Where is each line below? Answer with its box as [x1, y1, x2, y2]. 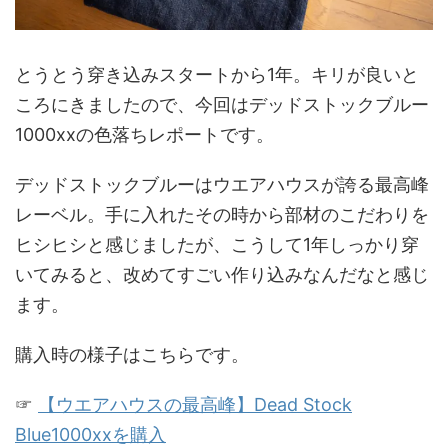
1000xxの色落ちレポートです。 [15, 123, 274, 145]
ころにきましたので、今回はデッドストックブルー [15, 93, 429, 115]
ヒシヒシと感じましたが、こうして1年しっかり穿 [15, 233, 419, 255]
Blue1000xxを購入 [15, 423, 166, 445]
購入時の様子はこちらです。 [15, 343, 249, 365]
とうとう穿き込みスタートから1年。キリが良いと [15, 63, 419, 85]
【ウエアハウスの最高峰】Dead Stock [38, 393, 352, 415]
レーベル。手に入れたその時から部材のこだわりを [15, 203, 429, 225]
